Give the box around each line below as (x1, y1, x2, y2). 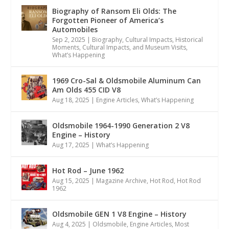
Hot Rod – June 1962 (52, 165, 124, 175)
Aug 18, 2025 (52, 95, 90, 104)
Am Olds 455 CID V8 (52, 84, 121, 95)
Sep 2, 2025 (52, 35, 86, 44)
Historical (175, 35, 203, 44)
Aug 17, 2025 (52, 140, 90, 149)
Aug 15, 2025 (52, 176, 90, 185)
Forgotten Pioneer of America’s (52, 15, 164, 25)
